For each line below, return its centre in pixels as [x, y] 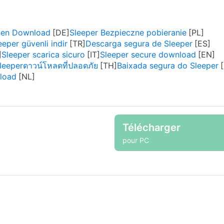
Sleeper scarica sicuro [43, 54]
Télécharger [151, 127]
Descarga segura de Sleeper [139, 43]
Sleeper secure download [148, 54]
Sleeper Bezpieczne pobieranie [128, 32]
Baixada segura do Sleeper [168, 65]
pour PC [136, 140]
